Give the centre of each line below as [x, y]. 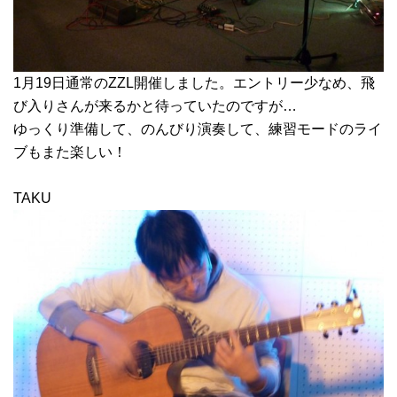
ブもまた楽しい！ [70, 152]
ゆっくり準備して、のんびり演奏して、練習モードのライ [198, 128]
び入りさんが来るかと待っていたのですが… [155, 105]
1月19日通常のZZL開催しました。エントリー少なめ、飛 [194, 82]
